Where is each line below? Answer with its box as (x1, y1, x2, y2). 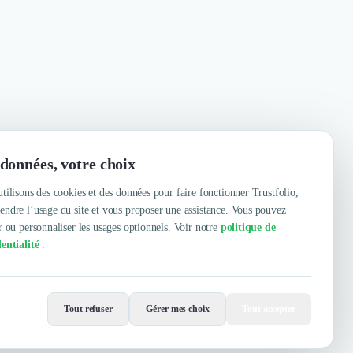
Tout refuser (63, 303, 113, 314)
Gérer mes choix (146, 303, 210, 314)
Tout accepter (241, 303, 295, 314)
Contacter (37, 251, 90, 266)
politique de (220, 221, 276, 233)
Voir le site (140, 252, 195, 266)
